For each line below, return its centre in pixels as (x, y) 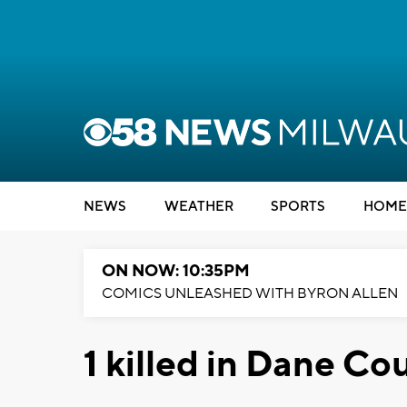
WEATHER (199, 207)
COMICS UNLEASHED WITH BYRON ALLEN (250, 293)
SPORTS (298, 207)
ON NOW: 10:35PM (176, 271)
